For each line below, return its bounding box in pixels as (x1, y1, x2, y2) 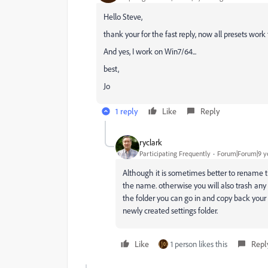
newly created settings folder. (123, 205, 218, 216)
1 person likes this (170, 239, 227, 249)
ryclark (139, 136, 162, 147)
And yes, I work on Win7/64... (103, 46, 196, 57)
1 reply (115, 106, 138, 117)
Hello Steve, (103, 11, 142, 22)
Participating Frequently (139, 148, 211, 158)
